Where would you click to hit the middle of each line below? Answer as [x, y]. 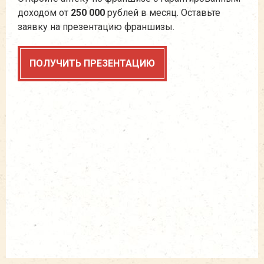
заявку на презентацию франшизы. [96, 27]
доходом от [44, 13]
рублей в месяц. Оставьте [163, 13]
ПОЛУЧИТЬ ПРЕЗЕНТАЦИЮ [92, 63]
